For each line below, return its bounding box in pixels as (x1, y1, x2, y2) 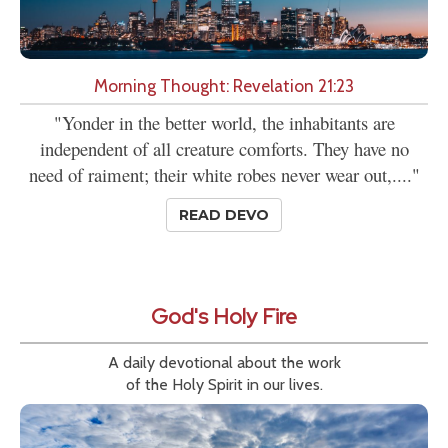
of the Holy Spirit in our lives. (125, 375, 323, 395)
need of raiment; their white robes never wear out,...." (28, 162, 420, 188)
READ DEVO (179, 206, 269, 225)
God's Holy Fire (151, 302, 297, 332)
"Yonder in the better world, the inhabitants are (53, 110, 395, 136)
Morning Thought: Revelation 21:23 (94, 75, 354, 97)
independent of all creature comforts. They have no (39, 136, 409, 162)
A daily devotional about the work (107, 353, 341, 373)
